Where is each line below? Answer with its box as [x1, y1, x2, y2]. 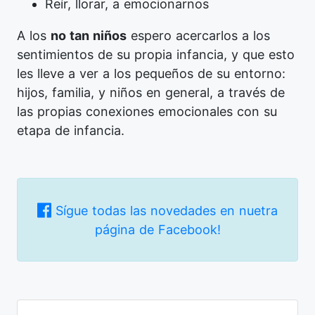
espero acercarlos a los [127, 28, 270, 44]
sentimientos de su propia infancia [17, 47, 224, 63]
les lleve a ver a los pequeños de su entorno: [17, 66, 285, 82]
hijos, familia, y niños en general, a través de [17, 85, 285, 101]
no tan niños [51, 28, 127, 44]
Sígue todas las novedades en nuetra [51, 202, 278, 218]
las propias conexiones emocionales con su [17, 104, 277, 120]
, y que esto [224, 47, 295, 63]
